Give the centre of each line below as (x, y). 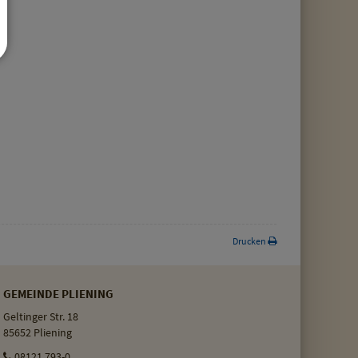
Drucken (250, 241)
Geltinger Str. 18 (40, 317)
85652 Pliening (37, 333)
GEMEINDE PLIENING (58, 294)
